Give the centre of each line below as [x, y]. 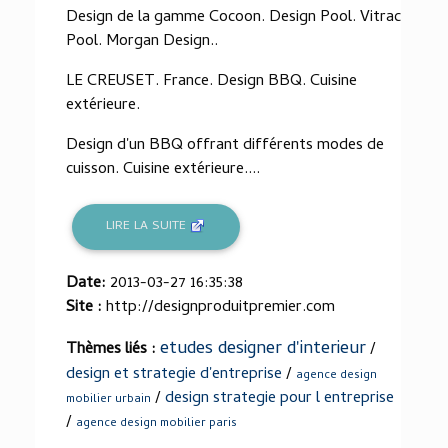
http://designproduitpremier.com [220, 307]
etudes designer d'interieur [263, 349]
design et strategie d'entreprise [174, 374]
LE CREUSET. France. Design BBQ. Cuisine [211, 81]
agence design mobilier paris [156, 423]
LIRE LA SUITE [148, 227]
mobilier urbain [108, 399]
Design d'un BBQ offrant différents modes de [225, 145]
